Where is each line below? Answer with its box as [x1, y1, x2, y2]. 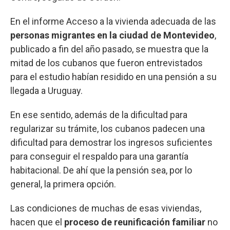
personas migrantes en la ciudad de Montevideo [10, 29, 215, 41]
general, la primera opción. [10, 178, 116, 189]
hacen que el [10, 216, 64, 227]
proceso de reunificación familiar [64, 216, 205, 227]
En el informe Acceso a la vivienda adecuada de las [10, 15, 216, 27]
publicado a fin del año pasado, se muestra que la [10, 43, 208, 54]
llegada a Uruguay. [10, 85, 83, 96]
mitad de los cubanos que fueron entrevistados [10, 57, 203, 68]
